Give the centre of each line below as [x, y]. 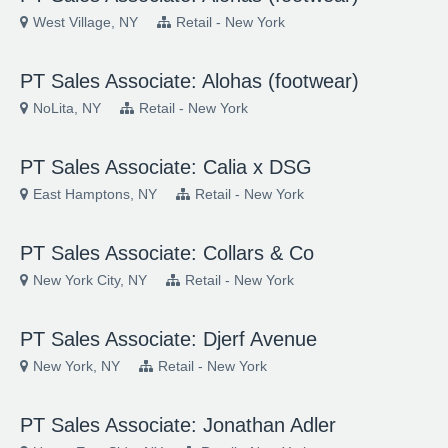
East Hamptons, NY [95, 194]
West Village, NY [85, 22]
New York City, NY [90, 280]
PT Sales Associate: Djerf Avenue [168, 339]
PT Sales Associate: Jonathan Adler [178, 425]
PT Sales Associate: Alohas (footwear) [189, 81]
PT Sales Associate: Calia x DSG [166, 167]
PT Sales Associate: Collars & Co [167, 253]
